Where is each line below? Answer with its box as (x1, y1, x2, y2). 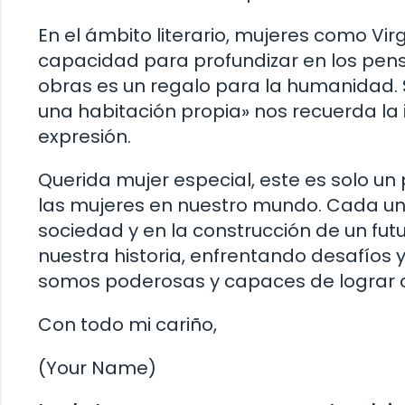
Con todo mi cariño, (38, 311, 217, 337)
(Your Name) (38, 354, 156, 381)
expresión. (38, 123, 131, 149)
